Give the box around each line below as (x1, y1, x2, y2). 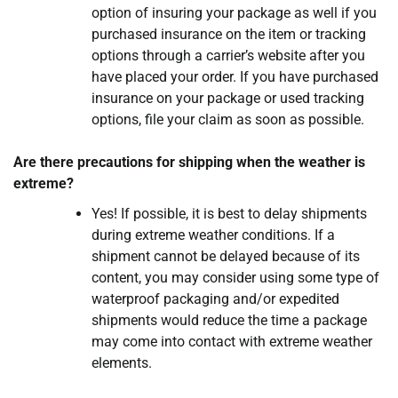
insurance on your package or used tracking (92, 90, 364, 107)
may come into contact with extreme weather (92, 333, 372, 351)
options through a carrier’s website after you (92, 47, 365, 65)
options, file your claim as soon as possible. (92, 111, 364, 129)
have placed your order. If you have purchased (92, 68, 378, 86)
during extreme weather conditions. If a (92, 227, 335, 244)
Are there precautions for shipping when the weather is (13, 154, 365, 171)
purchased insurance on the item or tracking (92, 26, 366, 44)
